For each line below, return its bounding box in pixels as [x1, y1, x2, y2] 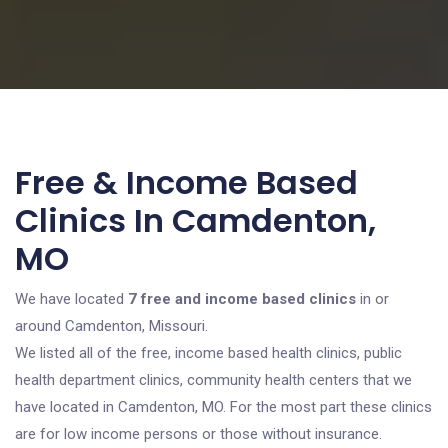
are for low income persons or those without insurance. [15, 425, 382, 443]
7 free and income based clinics [128, 290, 356, 308]
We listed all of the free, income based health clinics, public [15, 344, 402, 362]
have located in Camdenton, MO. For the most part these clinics [15, 398, 432, 416]
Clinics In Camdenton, [15, 198, 376, 243]
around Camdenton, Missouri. [15, 317, 208, 335]
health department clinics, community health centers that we [15, 371, 412, 389]
